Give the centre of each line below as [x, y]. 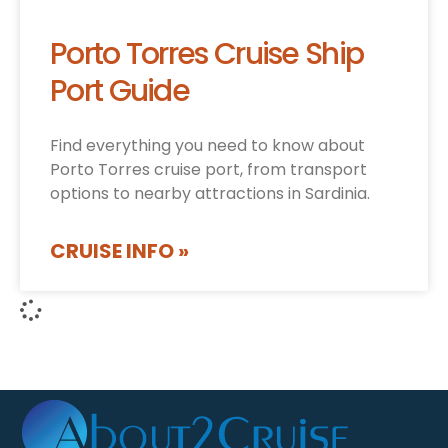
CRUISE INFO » [119, 251]
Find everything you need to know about [207, 146]
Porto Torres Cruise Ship [207, 54]
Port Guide [119, 91]
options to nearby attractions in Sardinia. [210, 194]
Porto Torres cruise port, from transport [208, 170]
